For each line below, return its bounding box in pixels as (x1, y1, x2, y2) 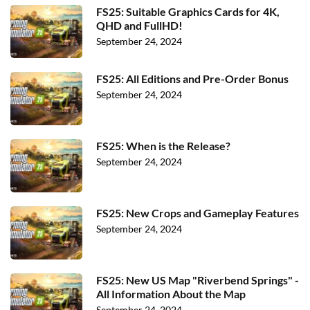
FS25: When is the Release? (96, 139, 230, 153)
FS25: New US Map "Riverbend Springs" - (96, 273, 299, 287)
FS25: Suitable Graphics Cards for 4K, (96, 5, 280, 19)
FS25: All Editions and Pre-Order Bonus (96, 72, 289, 86)
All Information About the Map (96, 287, 246, 301)
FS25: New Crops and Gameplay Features (96, 206, 299, 220)
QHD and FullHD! (96, 19, 183, 33)
